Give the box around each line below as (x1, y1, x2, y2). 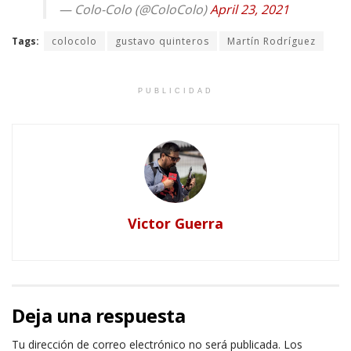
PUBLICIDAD (137, 87, 214, 96)
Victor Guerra (128, 214, 223, 233)
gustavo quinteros (115, 34, 209, 49)
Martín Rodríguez (227, 34, 316, 49)
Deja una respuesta (12, 302, 186, 329)
